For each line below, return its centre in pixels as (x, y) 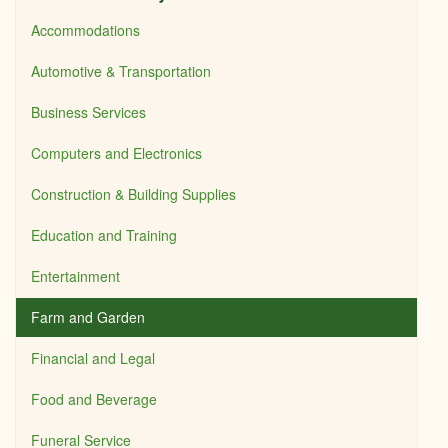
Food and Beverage (94, 399)
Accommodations (85, 30)
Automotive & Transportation (121, 71)
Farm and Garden (88, 317)
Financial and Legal (93, 358)
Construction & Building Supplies (133, 194)
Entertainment (75, 276)
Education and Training (104, 235)
